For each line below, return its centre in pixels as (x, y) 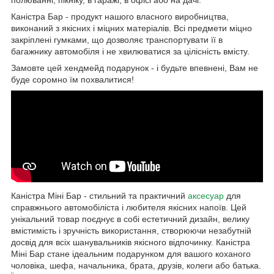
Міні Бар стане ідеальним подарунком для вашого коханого (131, 254)
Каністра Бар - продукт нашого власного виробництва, (120, 16)
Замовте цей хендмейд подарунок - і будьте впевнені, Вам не (135, 68)
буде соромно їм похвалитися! (72, 79)
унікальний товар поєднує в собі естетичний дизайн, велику (130, 219)
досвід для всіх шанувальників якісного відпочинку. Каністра (131, 242)
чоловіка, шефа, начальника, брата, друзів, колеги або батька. (136, 265)
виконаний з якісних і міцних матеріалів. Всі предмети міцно (131, 28)
